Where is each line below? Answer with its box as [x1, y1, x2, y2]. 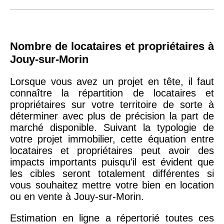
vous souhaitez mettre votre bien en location [10, 179, 214, 190]
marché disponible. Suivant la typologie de [10, 121, 214, 133]
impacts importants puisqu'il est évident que [10, 156, 214, 167]
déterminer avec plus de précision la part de [10, 110, 214, 121]
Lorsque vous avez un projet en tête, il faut [10, 75, 214, 87]
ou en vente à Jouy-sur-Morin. [10, 190, 144, 202]
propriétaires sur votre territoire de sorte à [10, 98, 214, 110]
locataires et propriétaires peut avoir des [10, 144, 214, 156]
